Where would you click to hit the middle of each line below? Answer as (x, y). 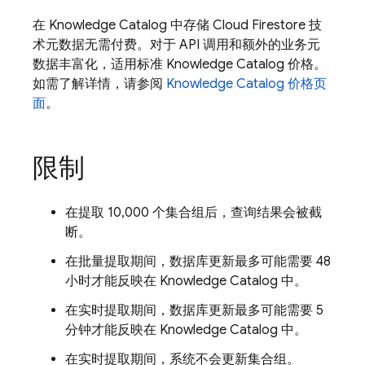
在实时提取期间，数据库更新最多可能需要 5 (194, 310)
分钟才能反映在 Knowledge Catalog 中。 (186, 330)
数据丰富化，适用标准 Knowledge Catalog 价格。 (180, 64)
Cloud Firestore (259, 25)
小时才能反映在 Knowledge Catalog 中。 (186, 281)
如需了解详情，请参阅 (99, 84)
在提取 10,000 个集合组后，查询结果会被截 (193, 213)
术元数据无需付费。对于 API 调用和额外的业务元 (176, 45)
